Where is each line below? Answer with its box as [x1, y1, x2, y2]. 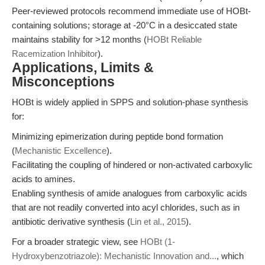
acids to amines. [12, 174, 75, 184]
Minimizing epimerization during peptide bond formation [12, 131, 223, 141]
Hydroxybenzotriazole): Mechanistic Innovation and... [12, 251, 216, 261]
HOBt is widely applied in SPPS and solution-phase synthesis [12, 97, 248, 107]
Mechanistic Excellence [15, 146, 106, 156]
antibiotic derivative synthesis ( [12, 216, 130, 227]
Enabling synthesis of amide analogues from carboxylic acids [12, 188, 247, 198]
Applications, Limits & [12, 60, 154, 75]
